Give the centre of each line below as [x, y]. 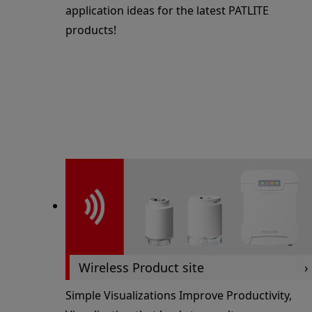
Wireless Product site [142, 267]
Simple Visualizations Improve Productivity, [178, 296]
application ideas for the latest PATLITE [167, 11]
